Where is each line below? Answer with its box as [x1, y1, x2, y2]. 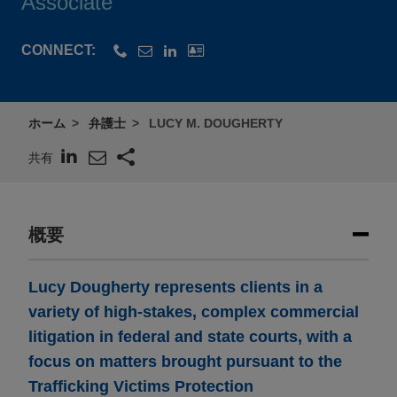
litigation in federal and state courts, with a [28, 328, 352, 346]
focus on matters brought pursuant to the [28, 353, 342, 371]
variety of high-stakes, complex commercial [28, 303, 359, 322]
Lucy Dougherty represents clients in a [28, 278, 323, 297]
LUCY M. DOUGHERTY [149, 116, 283, 131]
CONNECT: [21, 43, 96, 58]
